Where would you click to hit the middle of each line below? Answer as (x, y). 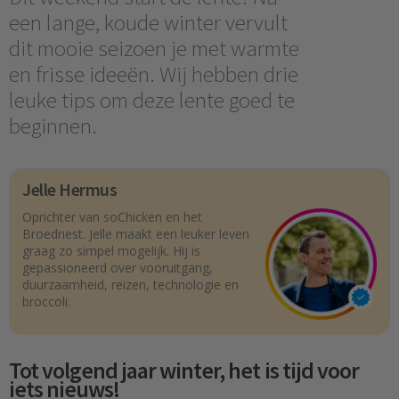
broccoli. (46, 302)
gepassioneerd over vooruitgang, (118, 268)
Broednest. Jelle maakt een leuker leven (136, 234)
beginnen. (53, 126)
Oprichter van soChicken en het (112, 217)
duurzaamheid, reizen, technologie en (130, 285)
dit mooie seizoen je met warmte (154, 48)
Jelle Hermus (69, 190)
